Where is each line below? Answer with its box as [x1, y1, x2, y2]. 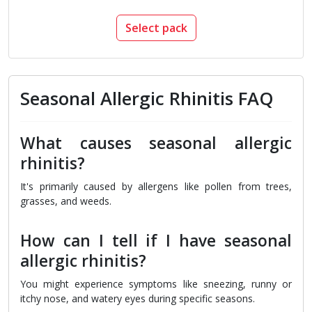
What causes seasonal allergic [20, 132, 292, 155]
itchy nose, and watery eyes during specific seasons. [20, 292, 255, 306]
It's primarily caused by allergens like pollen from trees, [20, 180, 292, 194]
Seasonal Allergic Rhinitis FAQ [20, 86, 274, 111]
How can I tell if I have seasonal [20, 230, 292, 252]
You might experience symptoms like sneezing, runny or [20, 277, 292, 291]
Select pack [125, 20, 187, 36]
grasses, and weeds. [20, 194, 111, 208]
